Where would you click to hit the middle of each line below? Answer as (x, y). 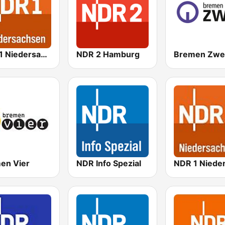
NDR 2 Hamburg (108, 54)
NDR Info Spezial (109, 163)
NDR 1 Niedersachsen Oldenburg (44, 54)
